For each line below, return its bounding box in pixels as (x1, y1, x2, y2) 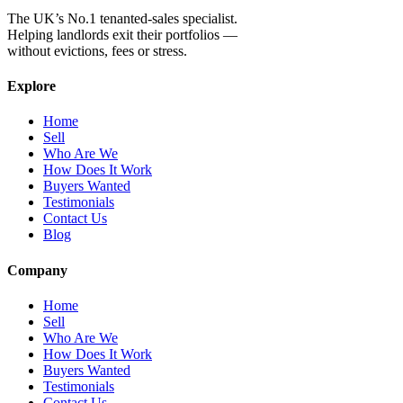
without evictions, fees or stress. (7, 42, 187, 58)
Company (7, 262, 67, 278)
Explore (7, 78, 56, 94)
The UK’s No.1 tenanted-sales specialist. (7, 10, 237, 26)
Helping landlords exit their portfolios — (7, 26, 237, 42)
